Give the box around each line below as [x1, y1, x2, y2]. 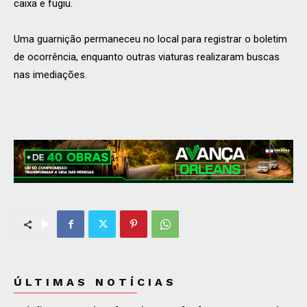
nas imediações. [14, 69, 87, 82]
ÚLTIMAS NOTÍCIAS [14, 275, 177, 289]
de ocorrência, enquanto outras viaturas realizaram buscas [14, 51, 280, 64]
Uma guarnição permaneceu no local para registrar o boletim [14, 33, 287, 46]
